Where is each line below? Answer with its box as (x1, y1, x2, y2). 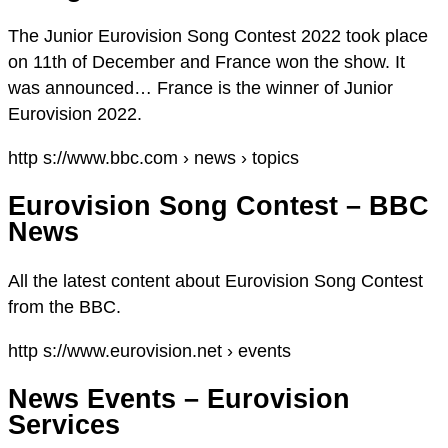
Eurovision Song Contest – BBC (8, 191, 429, 222)
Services (8, 409, 120, 440)
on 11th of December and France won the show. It (8, 51, 405, 72)
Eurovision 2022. (8, 103, 142, 124)
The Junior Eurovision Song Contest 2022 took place (8, 25, 428, 46)
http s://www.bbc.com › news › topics (8, 147, 299, 168)
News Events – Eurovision (8, 383, 350, 414)
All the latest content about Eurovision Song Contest (8, 270, 423, 291)
